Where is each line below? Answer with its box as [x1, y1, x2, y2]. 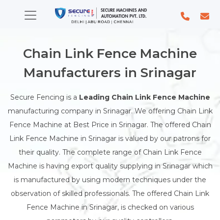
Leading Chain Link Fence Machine [79, 92, 210, 102]
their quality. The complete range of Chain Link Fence [18, 147, 202, 157]
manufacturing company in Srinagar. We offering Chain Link [7, 106, 213, 115]
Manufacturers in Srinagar [24, 64, 196, 81]
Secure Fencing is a [10, 92, 79, 102]
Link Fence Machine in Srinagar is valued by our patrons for [9, 134, 211, 143]
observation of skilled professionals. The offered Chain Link [11, 189, 209, 198]
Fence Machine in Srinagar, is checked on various [26, 202, 194, 212]
